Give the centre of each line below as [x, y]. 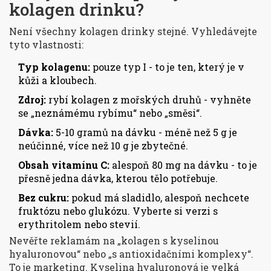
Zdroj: [32, 100]
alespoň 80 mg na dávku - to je [183, 165]
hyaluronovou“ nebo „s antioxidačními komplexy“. [131, 254]
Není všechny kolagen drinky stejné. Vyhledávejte [133, 31]
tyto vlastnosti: [46, 45]
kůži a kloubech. [57, 80]
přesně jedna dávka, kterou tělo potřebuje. [118, 178]
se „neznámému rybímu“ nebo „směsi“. [110, 113]
